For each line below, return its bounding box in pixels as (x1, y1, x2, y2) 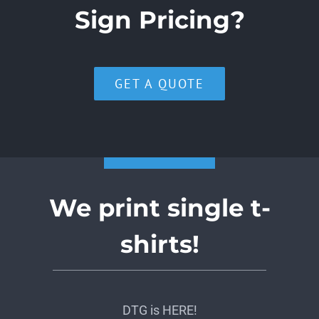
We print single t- (48, 193, 271, 223)
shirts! (120, 229, 199, 259)
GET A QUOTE (115, 75, 204, 92)
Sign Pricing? (74, 5, 245, 35)
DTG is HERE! (122, 303, 197, 318)
